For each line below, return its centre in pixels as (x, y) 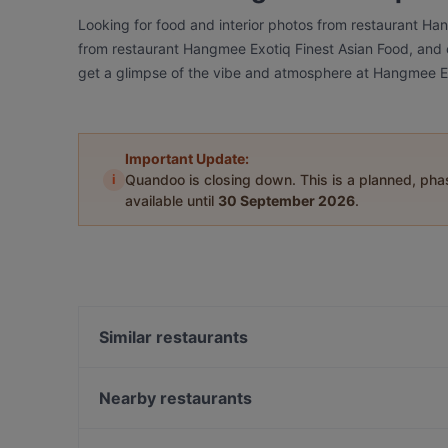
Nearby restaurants (175, 398)
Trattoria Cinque (167, 421)
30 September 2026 (286, 200)
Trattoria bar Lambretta (191, 430)
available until (171, 200)
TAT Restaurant (165, 369)
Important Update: (187, 158)
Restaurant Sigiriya (176, 395)
